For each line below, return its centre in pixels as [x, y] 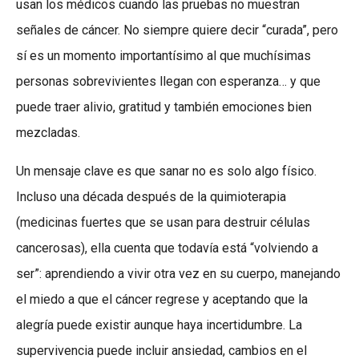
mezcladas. [48, 133]
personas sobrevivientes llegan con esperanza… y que [168, 82]
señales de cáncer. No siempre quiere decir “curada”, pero [177, 30]
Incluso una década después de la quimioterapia [151, 197]
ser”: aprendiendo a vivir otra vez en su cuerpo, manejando [178, 274]
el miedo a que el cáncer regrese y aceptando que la [162, 300]
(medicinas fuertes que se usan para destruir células [163, 223]
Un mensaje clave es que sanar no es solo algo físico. [166, 171]
